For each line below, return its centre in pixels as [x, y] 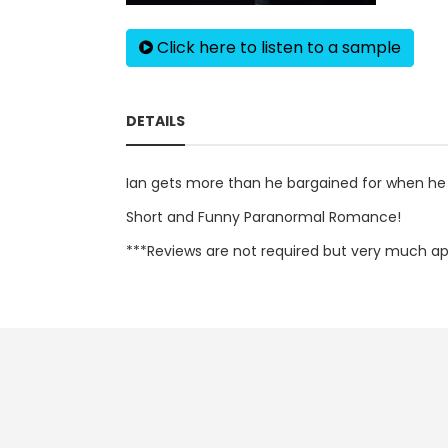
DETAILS [155, 121]
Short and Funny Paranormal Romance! [263, 217]
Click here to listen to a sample [277, 47]
